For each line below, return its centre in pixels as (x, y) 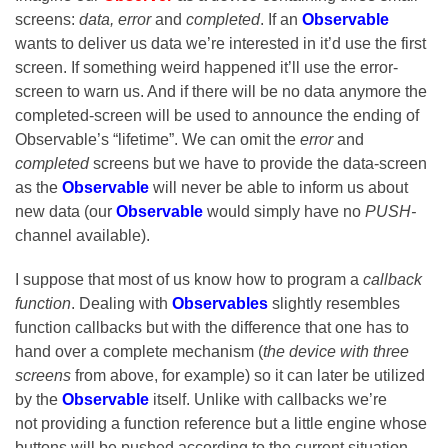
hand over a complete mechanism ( (139, 352)
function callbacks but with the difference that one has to (212, 328)
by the (38, 400)
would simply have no (284, 212)
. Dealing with (121, 304)
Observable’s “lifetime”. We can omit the (157, 140)
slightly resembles (336, 304)
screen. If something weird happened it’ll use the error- (206, 68)
